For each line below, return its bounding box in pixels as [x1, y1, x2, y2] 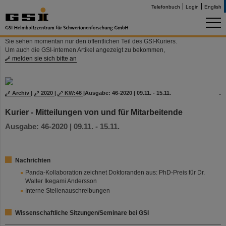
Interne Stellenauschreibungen [25, 187, 110, 194]
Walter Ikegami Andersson [25, 178, 97, 185]
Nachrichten [15, 157, 50, 164]
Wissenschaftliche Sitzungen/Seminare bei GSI [15, 209, 149, 216]
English [204, 4, 221, 10]
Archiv [12, 90, 31, 96]
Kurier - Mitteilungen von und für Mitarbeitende [5, 107, 183, 117]
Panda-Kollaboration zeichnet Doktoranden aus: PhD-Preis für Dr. [25, 169, 205, 176]
